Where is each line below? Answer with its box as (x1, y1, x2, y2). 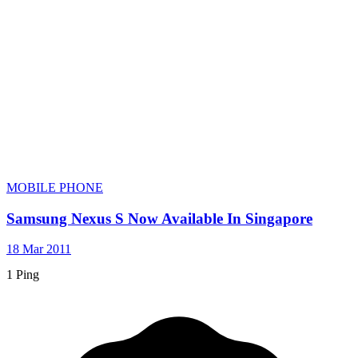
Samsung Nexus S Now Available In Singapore (6, 209, 312, 227)
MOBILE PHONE (6, 180, 103, 194)
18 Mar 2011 (6, 242, 71, 257)
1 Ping (6, 267, 39, 281)
